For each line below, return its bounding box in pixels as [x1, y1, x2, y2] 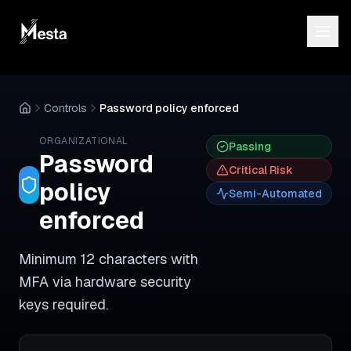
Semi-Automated [229, 186, 322, 201]
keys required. [19, 295, 108, 313]
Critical [229, 163, 267, 177]
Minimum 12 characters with [19, 250, 198, 268]
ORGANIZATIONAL [39, 135, 128, 147]
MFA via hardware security [19, 273, 191, 291]
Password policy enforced [100, 101, 239, 115]
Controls [44, 101, 87, 115]
